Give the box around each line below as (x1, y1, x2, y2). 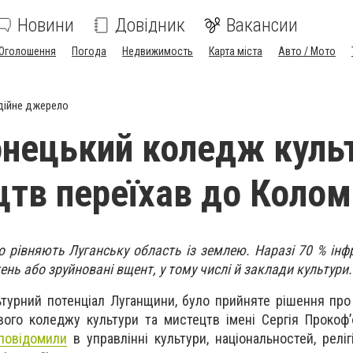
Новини (17, 14, 74, 36)
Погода (72, 45, 106, 58)
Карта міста (209, 45, 262, 58)
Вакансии (226, 14, 298, 36)
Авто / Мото (278, 45, 336, 58)
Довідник (115, 14, 185, 36)
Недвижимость (122, 45, 193, 58)
